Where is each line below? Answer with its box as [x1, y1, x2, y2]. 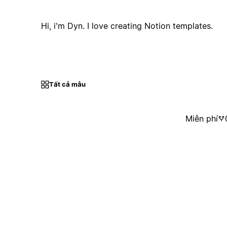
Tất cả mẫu [49, 80, 86, 89]
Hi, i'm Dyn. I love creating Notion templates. [41, 20, 213, 31]
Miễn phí [185, 113, 218, 124]
